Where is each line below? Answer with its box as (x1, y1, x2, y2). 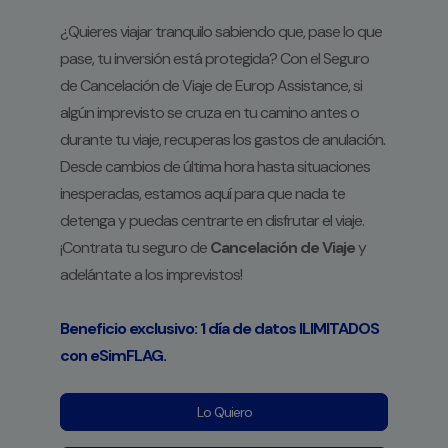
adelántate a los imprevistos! (60, 264, 242, 286)
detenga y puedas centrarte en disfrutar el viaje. (60, 210, 364, 232)
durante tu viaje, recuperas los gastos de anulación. (60, 129, 385, 151)
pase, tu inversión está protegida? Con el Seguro (60, 48, 369, 70)
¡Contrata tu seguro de (60, 237, 210, 259)
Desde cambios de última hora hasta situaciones (60, 156, 370, 178)
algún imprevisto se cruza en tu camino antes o (60, 102, 359, 124)
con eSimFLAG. (60, 345, 166, 367)
